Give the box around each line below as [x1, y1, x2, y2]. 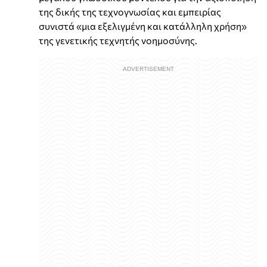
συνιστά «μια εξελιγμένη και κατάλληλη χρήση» [39, 20, 247, 32]
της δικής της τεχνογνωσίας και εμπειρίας [39, 5, 221, 17]
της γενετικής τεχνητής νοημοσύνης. [39, 34, 197, 46]
